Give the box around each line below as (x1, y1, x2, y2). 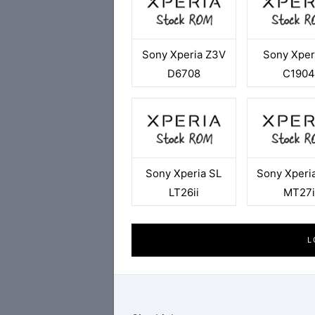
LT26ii (168, 185, 199, 199)
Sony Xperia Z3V (141, 47, 226, 61)
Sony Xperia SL (146, 166, 222, 180)
